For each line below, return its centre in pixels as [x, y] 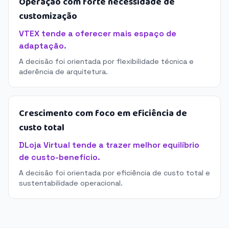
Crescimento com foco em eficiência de [103, 113]
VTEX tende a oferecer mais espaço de [98, 33]
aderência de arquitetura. [63, 72]
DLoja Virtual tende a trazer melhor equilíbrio [109, 145]
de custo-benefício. [60, 157]
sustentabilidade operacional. [71, 183]
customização [48, 16]
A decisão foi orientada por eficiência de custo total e [114, 173]
